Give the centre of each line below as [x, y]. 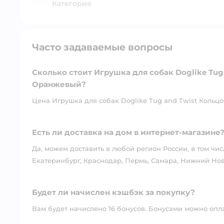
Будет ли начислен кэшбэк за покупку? [113, 192]
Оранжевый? [59, 84]
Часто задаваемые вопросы [102, 47]
